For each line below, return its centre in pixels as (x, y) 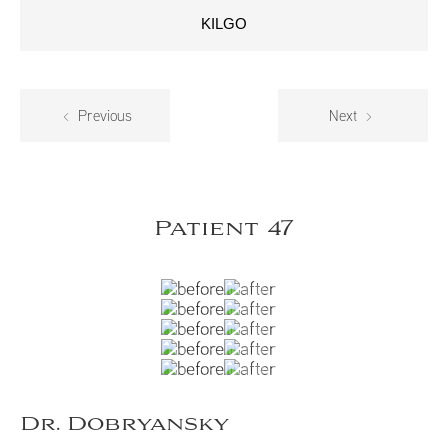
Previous (103, 116)
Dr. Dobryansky (125, 425)
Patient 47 (224, 229)
